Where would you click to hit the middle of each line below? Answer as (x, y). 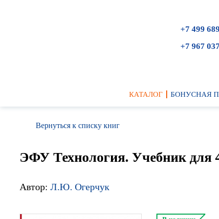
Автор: (35, 186)
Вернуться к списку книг (78, 125)
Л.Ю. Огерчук (80, 186)
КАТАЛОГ (146, 94)
